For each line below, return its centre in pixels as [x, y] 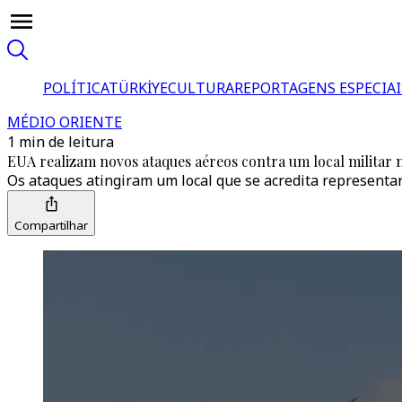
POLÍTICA [76, 88]
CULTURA [201, 88]
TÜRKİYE [138, 88]
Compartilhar [51, 225]
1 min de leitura [61, 142]
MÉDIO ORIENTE [65, 122]
